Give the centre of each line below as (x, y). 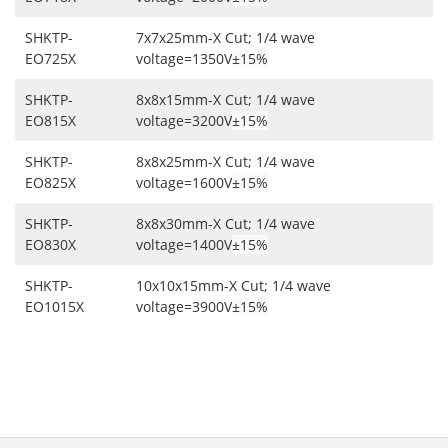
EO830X (50, 244)
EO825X (50, 182)
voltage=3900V (184, 306)
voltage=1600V (184, 182)
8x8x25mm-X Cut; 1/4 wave (225, 161)
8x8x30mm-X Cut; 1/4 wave (225, 223)
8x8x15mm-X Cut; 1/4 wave (225, 99)
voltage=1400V (184, 244)
